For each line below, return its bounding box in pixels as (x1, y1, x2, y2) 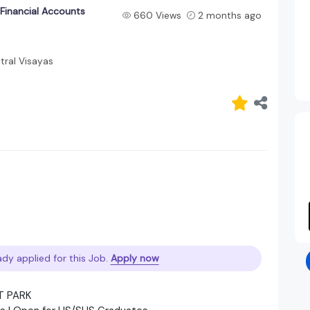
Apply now (110, 251, 159, 264)
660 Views (133, 9, 181, 21)
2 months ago (197, 9, 262, 21)
